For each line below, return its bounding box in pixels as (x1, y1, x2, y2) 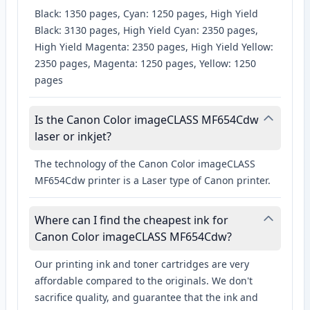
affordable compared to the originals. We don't (35, 274, 253, 288)
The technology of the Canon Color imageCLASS (35, 157, 255, 171)
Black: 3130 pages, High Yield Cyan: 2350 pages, (35, 24, 258, 37)
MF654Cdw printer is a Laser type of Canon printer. (35, 174, 271, 188)
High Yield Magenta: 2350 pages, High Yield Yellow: (35, 40, 273, 54)
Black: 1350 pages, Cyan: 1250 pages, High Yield (35, 7, 258, 21)
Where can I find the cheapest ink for (35, 212, 228, 228)
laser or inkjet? (35, 129, 111, 145)
